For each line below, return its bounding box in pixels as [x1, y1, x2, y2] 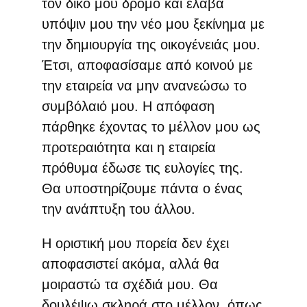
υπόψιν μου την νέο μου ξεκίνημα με [41, 16, 265, 32]
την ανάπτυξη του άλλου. [41, 201, 195, 217]
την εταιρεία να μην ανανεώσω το [41, 77, 247, 93]
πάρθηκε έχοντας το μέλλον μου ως [41, 119, 260, 134]
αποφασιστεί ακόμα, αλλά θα [41, 256, 219, 271]
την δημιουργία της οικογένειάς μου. [41, 36, 260, 52]
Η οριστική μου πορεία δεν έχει [41, 235, 229, 251]
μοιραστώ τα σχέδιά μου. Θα [41, 276, 218, 292]
